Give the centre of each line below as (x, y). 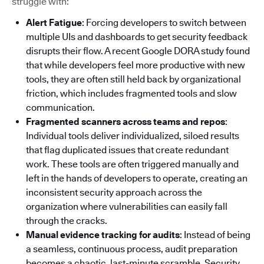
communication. (60, 107)
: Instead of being (215, 235)
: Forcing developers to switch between (164, 22)
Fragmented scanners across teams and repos (126, 121)
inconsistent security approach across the (114, 192)
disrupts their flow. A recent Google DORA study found (138, 51)
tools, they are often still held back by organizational (133, 79)
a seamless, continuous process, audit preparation (132, 249)
